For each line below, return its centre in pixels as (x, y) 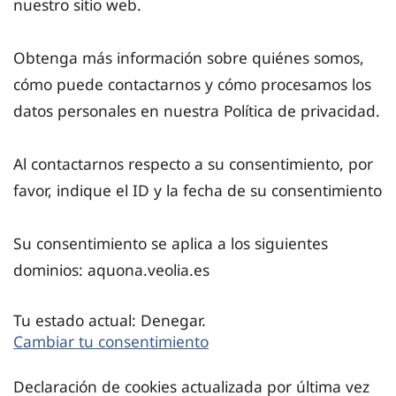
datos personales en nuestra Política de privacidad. (197, 111)
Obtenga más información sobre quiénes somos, (189, 58)
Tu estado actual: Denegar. (112, 320)
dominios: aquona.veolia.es (111, 270)
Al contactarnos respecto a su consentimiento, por (193, 164)
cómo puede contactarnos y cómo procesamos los (192, 84)
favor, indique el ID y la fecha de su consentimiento (198, 190)
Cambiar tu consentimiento (111, 342)
